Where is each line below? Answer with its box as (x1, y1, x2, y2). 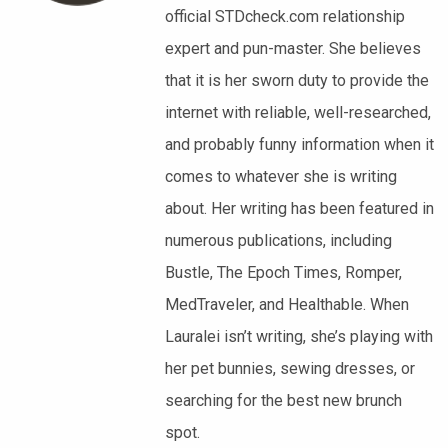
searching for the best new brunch (165, 390, 402, 410)
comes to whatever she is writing (165, 166, 397, 186)
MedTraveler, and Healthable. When (165, 294, 409, 314)
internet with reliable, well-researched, (165, 102, 431, 122)
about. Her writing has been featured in (165, 198, 434, 218)
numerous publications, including (165, 230, 392, 250)
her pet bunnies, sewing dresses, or (165, 358, 415, 378)
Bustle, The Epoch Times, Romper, (165, 262, 402, 282)
